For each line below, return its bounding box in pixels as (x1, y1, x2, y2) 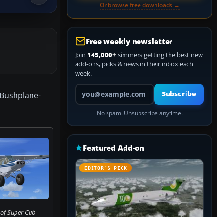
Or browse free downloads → (99, 1, 180, 9)
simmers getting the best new (116, 50, 203, 59)
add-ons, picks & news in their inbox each (75, 60, 193, 68)
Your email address (75, 83, 129, 92)
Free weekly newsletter (86, 36, 173, 46)
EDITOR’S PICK (84, 165, 127, 170)
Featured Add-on (83, 143, 145, 153)
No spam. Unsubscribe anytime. (96, 109, 183, 117)
